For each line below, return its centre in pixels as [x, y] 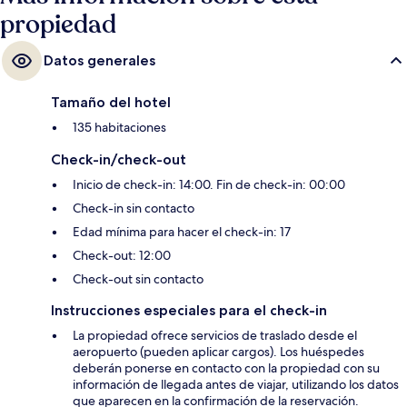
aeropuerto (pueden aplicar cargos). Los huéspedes [218, 351]
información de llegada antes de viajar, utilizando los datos [236, 384]
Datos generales [99, 60]
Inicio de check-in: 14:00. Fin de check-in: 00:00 [209, 184]
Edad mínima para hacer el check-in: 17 [182, 231]
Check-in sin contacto [134, 208]
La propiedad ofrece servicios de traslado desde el [215, 335]
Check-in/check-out [119, 159]
